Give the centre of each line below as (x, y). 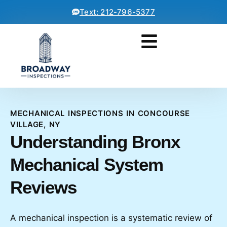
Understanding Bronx (95, 142)
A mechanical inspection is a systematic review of (111, 218)
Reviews (43, 187)
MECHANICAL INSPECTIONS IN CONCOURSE (100, 113)
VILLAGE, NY (35, 124)
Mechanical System (87, 164)
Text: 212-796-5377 (117, 12)
